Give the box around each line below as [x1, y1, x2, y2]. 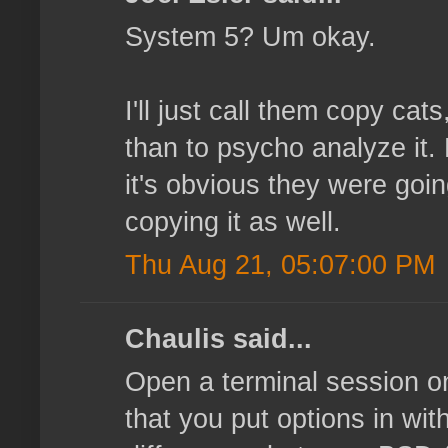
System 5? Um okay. [125, 22, 376, 53]
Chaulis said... [125, 324, 312, 355]
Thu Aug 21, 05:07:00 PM [125, 250, 435, 281]
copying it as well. [125, 207, 341, 238]
